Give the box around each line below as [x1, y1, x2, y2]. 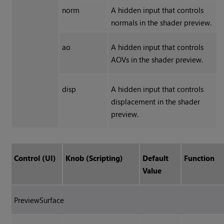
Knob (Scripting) [65, 153, 123, 163]
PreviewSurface [14, 195, 64, 205]
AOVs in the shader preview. [110, 54, 203, 65]
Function [184, 153, 215, 163]
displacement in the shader [110, 96, 200, 107]
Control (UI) [14, 153, 56, 163]
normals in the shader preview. [110, 17, 211, 28]
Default [142, 153, 169, 163]
